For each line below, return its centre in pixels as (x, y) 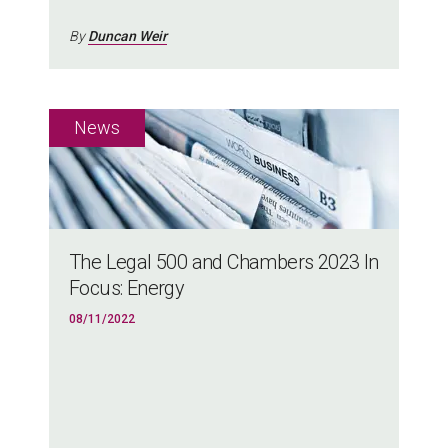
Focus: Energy (127, 287)
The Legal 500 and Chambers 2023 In (224, 261)
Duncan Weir (127, 36)
